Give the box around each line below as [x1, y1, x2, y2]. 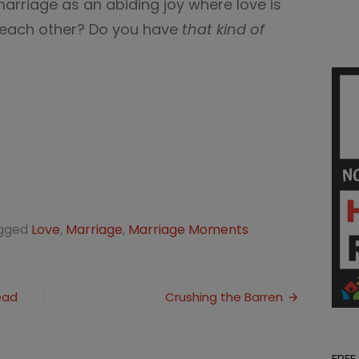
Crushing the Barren [165, 288, 283, 305]
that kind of [182, 19, 264, 39]
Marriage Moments [128, 220, 248, 239]
